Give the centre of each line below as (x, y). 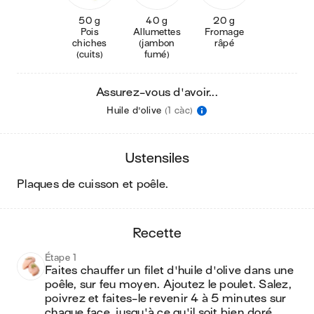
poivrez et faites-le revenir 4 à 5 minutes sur (166, 299)
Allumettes (137, 32)
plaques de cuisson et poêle (95, 184)
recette (161, 233)
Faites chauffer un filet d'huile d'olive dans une (170, 271)
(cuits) (90, 54)
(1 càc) (179, 110)
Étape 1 (61, 258)
